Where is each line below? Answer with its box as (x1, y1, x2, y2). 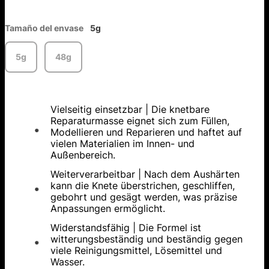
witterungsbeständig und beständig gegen (50, 233, 243, 246)
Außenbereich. (50, 149, 115, 162)
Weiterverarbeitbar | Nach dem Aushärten (50, 168, 240, 181)
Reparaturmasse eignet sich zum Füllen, (50, 115, 229, 127)
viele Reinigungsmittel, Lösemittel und (50, 244, 222, 257)
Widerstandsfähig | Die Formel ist (50, 222, 201, 234)
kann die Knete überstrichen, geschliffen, (50, 180, 235, 192)
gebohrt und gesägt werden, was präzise (50, 191, 237, 204)
